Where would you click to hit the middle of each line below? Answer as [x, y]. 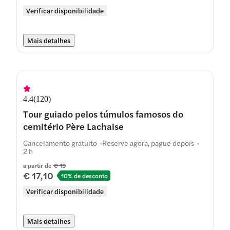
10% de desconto [84, 175]
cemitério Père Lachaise [73, 126]
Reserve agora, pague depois [148, 143]
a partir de [37, 165]
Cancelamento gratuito [60, 143]
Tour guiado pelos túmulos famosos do [103, 114]
